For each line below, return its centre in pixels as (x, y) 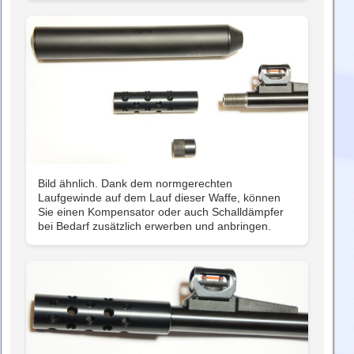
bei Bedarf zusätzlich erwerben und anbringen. (154, 226)
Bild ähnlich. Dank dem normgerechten (135, 183)
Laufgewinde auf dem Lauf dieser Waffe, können (159, 197)
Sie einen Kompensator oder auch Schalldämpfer (161, 211)
